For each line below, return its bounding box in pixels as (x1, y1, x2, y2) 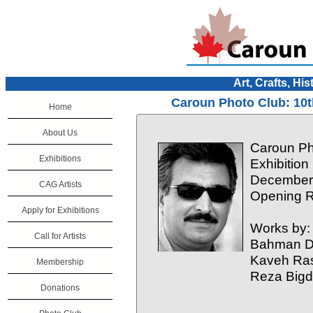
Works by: (250, 220, 310, 235)
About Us (43, 128, 78, 138)
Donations (41, 283, 80, 293)
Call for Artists (34, 231, 86, 241)
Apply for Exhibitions (21, 205, 99, 215)
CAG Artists (38, 180, 82, 189)
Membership (36, 257, 84, 267)
